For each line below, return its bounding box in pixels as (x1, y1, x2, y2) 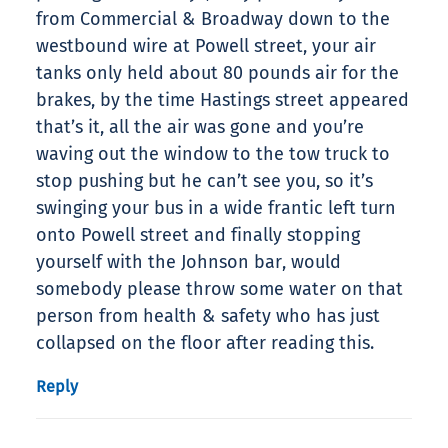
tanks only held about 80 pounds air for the (36, 62, 399, 85)
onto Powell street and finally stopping (36, 224, 360, 247)
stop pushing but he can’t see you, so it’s (36, 170, 373, 193)
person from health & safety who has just (36, 305, 380, 328)
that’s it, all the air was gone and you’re (36, 116, 364, 139)
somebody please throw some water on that (36, 278, 403, 301)
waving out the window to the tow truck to (36, 143, 390, 166)
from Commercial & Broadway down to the (36, 8, 390, 31)
